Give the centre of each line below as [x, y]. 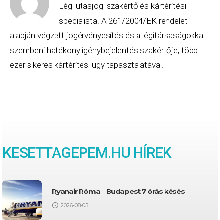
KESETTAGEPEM [55, 153]
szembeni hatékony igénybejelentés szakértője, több [104, 50]
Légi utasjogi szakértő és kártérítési [123, 6]
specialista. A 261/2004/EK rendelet [123, 21]
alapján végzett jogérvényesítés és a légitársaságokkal [107, 36]
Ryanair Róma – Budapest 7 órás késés [118, 192]
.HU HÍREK [139, 153]
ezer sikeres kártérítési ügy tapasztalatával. [87, 65]
